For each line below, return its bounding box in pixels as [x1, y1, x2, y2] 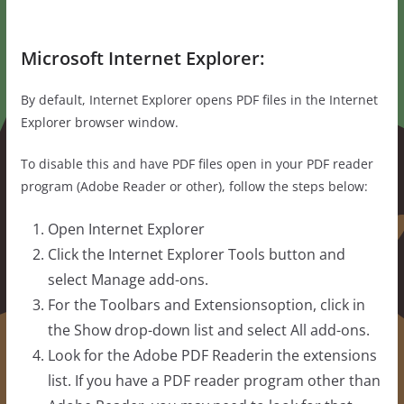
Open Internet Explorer [47, 219, 205, 240]
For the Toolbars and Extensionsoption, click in [47, 295, 365, 316]
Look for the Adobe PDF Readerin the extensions [47, 345, 377, 366]
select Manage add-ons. [47, 270, 208, 290]
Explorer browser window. [20, 114, 179, 132]
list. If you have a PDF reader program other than [47, 371, 381, 391]
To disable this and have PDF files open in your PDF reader [20, 155, 373, 173]
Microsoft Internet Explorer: [20, 46, 264, 71]
